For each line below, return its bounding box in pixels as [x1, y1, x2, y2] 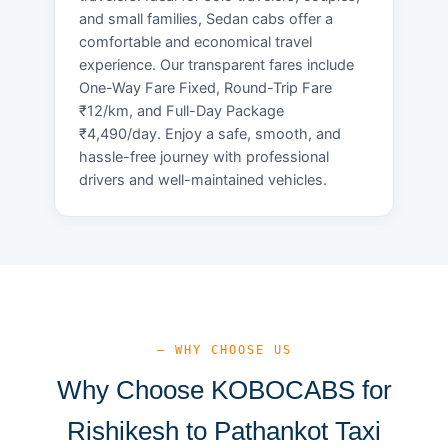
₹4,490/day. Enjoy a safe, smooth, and [79, 124, 341, 143]
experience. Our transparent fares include [79, 55, 354, 74]
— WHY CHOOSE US [156, 342, 292, 357]
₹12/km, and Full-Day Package [79, 101, 284, 120]
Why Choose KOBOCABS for [56, 374, 392, 405]
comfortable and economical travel [79, 32, 312, 51]
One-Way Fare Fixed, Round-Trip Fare [79, 78, 332, 97]
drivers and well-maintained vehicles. [79, 170, 327, 189]
